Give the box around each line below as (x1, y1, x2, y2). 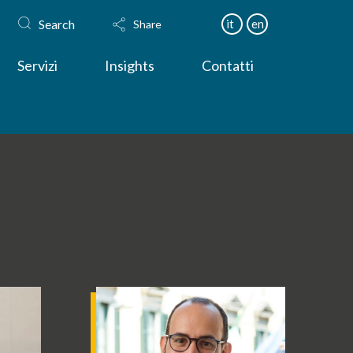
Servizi (17, 57, 58, 75)
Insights (105, 57, 155, 75)
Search (39, 16, 76, 32)
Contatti (202, 57, 255, 75)
